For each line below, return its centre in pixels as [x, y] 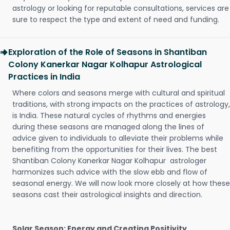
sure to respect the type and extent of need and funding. [116, 20]
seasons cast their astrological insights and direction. [107, 195]
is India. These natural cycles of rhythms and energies [109, 116]
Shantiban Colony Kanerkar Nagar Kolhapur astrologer [109, 161]
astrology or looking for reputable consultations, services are [121, 8]
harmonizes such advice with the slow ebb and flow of [110, 172]
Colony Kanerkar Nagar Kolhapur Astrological [105, 64]
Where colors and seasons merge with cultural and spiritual [119, 93]
